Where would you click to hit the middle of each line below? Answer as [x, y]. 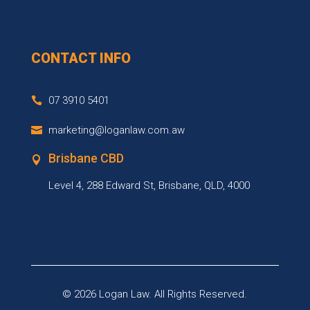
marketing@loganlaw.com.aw [116, 130]
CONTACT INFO [81, 58]
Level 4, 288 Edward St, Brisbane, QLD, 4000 [149, 185]
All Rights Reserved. [200, 294]
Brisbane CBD [86, 158]
